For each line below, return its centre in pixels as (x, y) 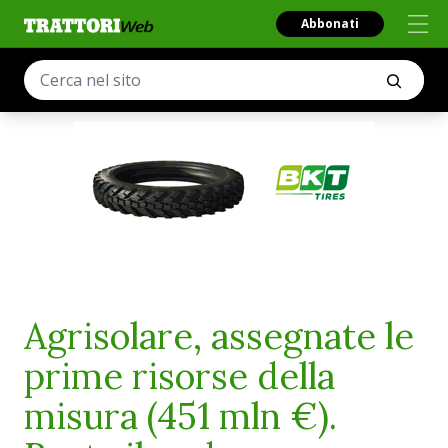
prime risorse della (179, 376)
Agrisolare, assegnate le (219, 336)
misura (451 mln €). (180, 416)
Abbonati (330, 23)
